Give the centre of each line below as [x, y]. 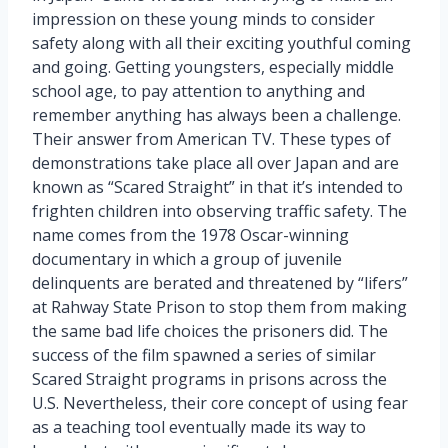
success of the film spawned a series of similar [204, 354]
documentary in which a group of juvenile [187, 258]
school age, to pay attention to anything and [198, 90]
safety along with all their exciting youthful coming [221, 42]
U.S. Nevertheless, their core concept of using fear [220, 402]
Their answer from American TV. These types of [211, 138]
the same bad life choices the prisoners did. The [210, 330]
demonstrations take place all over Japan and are [215, 162]
